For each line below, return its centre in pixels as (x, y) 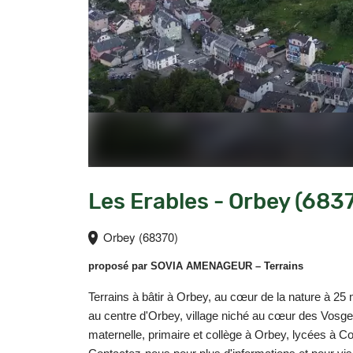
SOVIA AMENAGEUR (201, 266)
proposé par (119, 266)
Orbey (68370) (139, 237)
